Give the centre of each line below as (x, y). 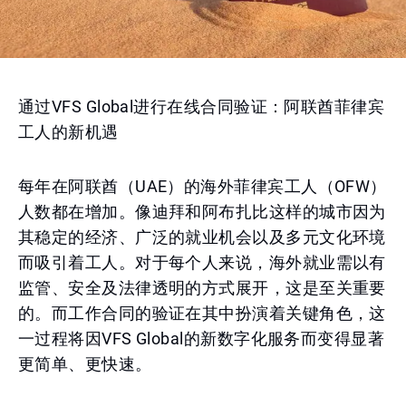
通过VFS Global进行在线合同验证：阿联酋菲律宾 (202, 106)
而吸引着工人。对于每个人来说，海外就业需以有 (202, 262)
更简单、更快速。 (85, 364)
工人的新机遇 (68, 132)
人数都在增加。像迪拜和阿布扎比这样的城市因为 (202, 212)
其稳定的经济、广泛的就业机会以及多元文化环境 (202, 237)
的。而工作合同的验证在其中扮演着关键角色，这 (202, 313)
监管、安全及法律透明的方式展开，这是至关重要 (202, 288)
